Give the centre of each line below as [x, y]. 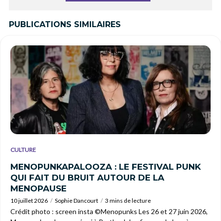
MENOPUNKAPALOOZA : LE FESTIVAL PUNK [106, 166]
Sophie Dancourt [76, 200]
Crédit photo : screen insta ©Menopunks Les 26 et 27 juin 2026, [109, 211]
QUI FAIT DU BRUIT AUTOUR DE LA [87, 177]
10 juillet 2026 [29, 200]
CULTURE [23, 149]
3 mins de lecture [128, 200]
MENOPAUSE [38, 188]
